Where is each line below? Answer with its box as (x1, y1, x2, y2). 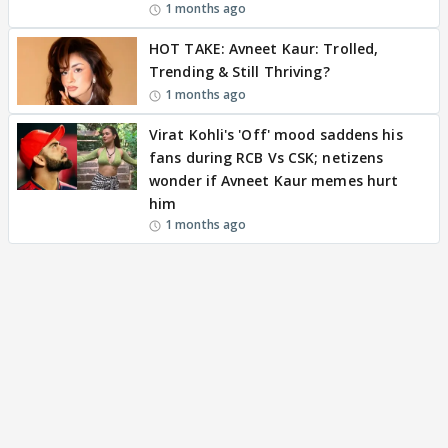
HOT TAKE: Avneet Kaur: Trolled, (149, 39, 379, 59)
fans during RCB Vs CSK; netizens (149, 147, 384, 167)
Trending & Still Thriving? (149, 62, 330, 82)
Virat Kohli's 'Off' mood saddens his (149, 124, 403, 144)
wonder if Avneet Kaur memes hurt (149, 170, 399, 190)
